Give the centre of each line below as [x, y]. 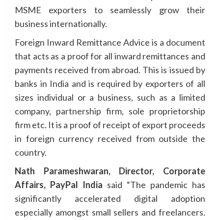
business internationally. [61, 24]
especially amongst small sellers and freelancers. [110, 212]
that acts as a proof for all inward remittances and [110, 56]
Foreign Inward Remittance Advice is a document [110, 42]
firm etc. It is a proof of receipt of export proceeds [110, 125]
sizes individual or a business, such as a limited [110, 97]
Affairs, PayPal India [61, 185]
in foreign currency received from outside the [110, 138]
